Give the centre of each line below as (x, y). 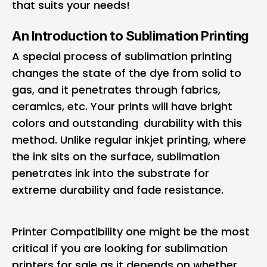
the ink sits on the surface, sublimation (116, 156)
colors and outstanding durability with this (127, 123)
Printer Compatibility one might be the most (131, 232)
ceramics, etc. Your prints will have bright (122, 106)
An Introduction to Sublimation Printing (131, 36)
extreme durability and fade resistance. (119, 190)
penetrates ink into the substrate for (113, 173)
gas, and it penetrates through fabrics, (116, 90)
